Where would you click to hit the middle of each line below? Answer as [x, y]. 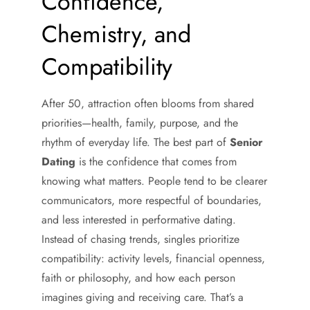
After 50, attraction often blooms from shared [148, 103]
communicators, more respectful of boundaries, [152, 200]
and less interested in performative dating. [139, 220]
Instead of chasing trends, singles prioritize [140, 239]
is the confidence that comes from [156, 162]
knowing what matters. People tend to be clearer [154, 181]
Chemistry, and [116, 34]
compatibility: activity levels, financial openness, [153, 258]
